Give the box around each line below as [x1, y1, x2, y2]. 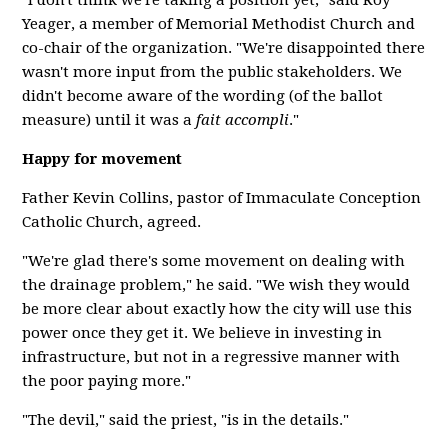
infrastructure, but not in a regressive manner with [22, 348, 401, 366]
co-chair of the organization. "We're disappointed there [22, 39, 426, 57]
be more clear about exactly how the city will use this [22, 300, 413, 318]
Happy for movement [22, 150, 183, 168]
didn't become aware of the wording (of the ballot [22, 87, 384, 105]
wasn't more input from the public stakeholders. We [22, 63, 403, 81]
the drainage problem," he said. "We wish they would [22, 276, 411, 294]
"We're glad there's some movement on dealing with [22, 252, 406, 270]
